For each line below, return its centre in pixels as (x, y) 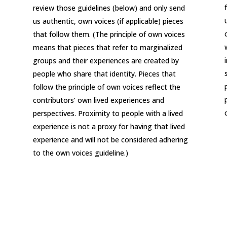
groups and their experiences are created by (106, 61)
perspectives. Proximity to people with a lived (108, 113)
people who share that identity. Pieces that (104, 74)
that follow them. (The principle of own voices (109, 34)
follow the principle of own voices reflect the (106, 87)
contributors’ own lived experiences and (98, 100)
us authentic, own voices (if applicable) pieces (108, 21)
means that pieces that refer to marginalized (107, 48)
